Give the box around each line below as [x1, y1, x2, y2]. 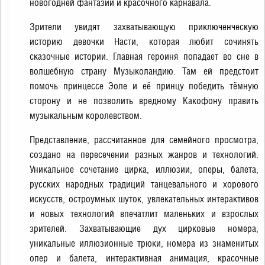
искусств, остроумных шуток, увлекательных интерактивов [30, 193, 258, 205]
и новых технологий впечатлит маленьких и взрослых [30, 208, 258, 219]
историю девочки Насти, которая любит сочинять [30, 36, 258, 47]
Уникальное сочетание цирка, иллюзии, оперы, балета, [30, 164, 258, 175]
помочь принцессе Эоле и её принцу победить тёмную [30, 80, 258, 92]
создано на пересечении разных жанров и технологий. [30, 149, 258, 160]
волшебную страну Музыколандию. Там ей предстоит [30, 66, 258, 77]
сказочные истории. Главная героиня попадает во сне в [30, 51, 258, 62]
